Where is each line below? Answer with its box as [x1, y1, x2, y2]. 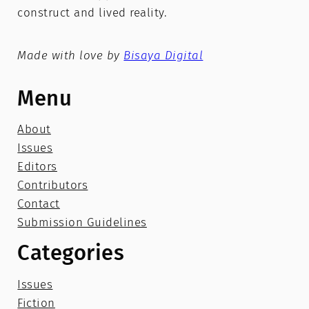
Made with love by [17, 48, 124, 63]
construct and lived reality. [17, 6, 168, 21]
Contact [17, 197, 60, 212]
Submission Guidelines [17, 215, 147, 230]
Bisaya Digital [123, 48, 203, 63]
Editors [17, 159, 57, 175]
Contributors [17, 178, 88, 193]
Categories [17, 240, 125, 266]
